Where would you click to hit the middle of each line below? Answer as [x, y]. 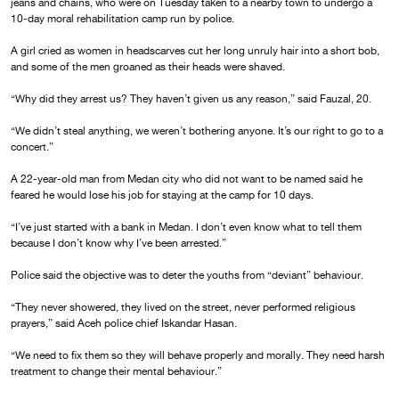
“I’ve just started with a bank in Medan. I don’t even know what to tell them [186, 227]
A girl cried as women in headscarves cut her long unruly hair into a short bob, [195, 50]
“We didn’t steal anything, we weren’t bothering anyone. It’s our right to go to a [197, 130]
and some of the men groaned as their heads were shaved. [148, 66]
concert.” [32, 147]
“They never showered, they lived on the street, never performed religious [183, 307]
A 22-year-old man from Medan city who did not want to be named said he [187, 179]
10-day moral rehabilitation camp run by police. [122, 18]
